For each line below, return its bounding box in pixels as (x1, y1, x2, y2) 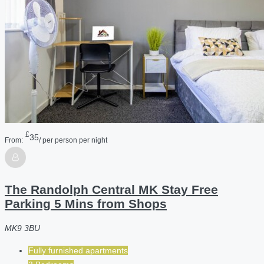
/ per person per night (39, 136, 107, 144)
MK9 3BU (5, 223, 40, 233)
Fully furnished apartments (28, 246, 128, 256)
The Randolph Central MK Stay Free (5, 182, 218, 196)
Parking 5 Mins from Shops (5, 196, 167, 210)
